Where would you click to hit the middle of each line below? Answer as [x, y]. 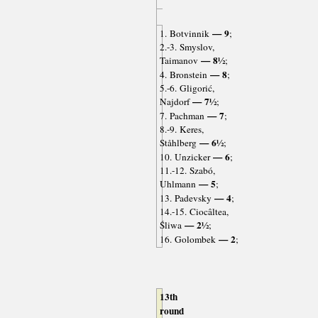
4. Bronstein [183, 75]
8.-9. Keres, [181, 130]
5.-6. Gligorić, [187, 88]
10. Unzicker [185, 157]
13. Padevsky [185, 198]
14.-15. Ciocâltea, [194, 212]
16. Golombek [187, 240]
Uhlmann [177, 184]
